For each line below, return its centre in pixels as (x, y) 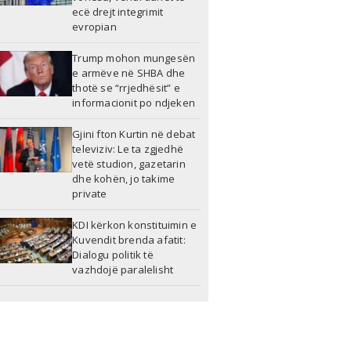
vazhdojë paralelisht (123, 270)
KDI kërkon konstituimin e (135, 225)
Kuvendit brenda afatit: (129, 240)
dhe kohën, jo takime (124, 179)
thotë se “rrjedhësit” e (126, 88)
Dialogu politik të (113, 255)
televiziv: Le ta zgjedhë (128, 149)
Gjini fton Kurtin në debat (134, 134)
